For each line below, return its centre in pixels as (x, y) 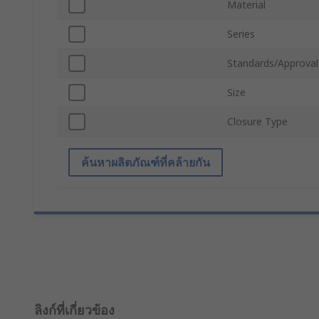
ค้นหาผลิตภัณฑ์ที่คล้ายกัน (146, 163)
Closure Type (257, 122)
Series (241, 34)
